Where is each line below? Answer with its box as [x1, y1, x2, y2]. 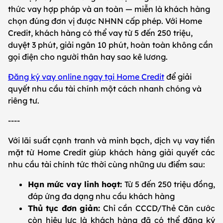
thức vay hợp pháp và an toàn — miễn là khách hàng [8, 4, 210, 14]
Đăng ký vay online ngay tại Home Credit [8, 72, 164, 82]
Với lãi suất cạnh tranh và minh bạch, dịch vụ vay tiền [8, 135, 215, 146]
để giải [164, 72, 192, 82]
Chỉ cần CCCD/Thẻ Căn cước [103, 203, 215, 214]
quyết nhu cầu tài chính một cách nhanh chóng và [8, 84, 202, 94]
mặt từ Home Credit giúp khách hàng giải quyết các [8, 147, 215, 158]
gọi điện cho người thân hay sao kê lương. [8, 52, 168, 62]
